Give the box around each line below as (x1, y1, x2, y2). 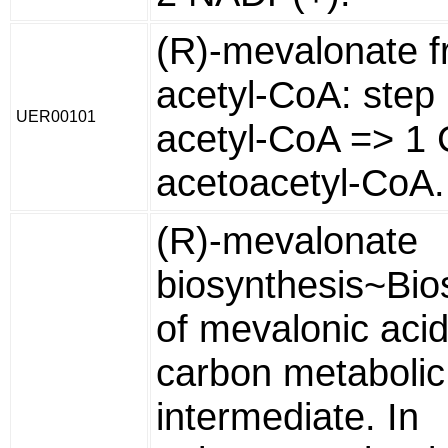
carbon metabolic (156, 351, 445, 394)
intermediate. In (156, 395, 419, 438)
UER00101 (16, 108, 96, 125)
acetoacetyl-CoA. (156, 161, 445, 204)
